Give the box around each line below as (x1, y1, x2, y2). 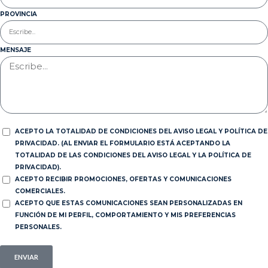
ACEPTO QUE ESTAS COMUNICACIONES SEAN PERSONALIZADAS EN (15, 199, 242, 207)
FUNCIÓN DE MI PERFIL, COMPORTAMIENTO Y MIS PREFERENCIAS (15, 211, 236, 219)
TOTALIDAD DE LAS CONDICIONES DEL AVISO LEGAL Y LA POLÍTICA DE (15, 151, 251, 159)
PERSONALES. (15, 223, 62, 231)
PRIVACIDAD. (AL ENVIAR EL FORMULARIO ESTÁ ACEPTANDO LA (15, 139, 230, 147)
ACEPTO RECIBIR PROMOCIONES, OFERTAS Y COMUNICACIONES (15, 175, 232, 183)
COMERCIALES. (15, 187, 65, 195)
